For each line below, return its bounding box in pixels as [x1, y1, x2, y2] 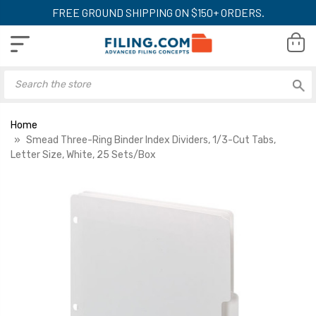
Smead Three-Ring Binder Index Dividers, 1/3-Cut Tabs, [26, 133, 276, 146]
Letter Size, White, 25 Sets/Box [11, 148, 156, 161]
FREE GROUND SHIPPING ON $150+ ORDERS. [51, 6, 265, 19]
